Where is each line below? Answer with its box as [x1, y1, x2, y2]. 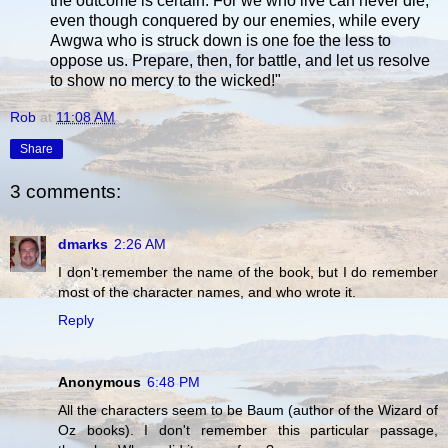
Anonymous [58, 373, 141, 390]
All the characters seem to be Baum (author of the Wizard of [58, 401, 438, 418]
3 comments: [10, 181, 121, 203]
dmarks [58, 235, 108, 252]
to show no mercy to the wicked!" [50, 71, 281, 89]
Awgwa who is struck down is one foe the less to [50, 31, 391, 49]
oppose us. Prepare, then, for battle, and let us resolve [50, 51, 430, 69]
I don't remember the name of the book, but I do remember [58, 263, 438, 280]
